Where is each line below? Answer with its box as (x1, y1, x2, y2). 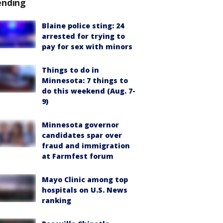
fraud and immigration (42, 141, 130, 150)
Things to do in (42, 65, 99, 75)
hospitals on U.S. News (42, 185, 127, 195)
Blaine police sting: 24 (42, 21, 124, 30)
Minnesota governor (42, 120, 119, 129)
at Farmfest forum (42, 151, 113, 161)
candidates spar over (42, 130, 122, 140)
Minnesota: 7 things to (42, 76, 128, 85)
